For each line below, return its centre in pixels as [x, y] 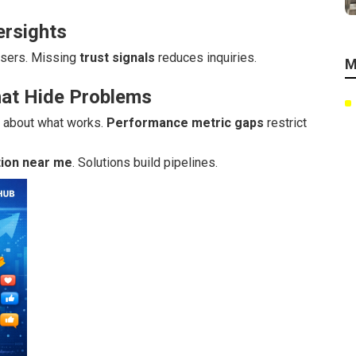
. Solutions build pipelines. [145, 163]
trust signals [117, 58]
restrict [285, 123]
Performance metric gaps [185, 123]
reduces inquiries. [206, 58]
